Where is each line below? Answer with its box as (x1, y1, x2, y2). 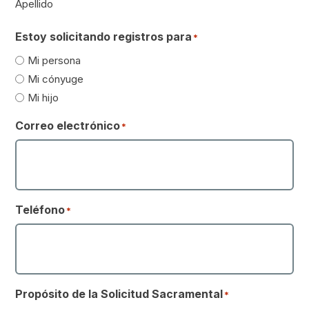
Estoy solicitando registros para (15, 29, 192, 43)
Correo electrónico (15, 118, 121, 132)
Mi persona (28, 53, 81, 67)
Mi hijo (28, 90, 59, 104)
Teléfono (15, 202, 66, 217)
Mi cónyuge (28, 72, 84, 86)
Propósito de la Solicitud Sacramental (15, 286, 223, 301)
